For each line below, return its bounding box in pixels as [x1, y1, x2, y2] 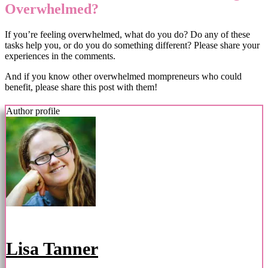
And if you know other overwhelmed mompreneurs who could [5, 71, 242, 81]
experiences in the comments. [5, 50, 115, 61]
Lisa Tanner [6, 238, 98, 258]
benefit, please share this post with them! [5, 81, 157, 92]
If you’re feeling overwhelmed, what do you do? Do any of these [5, 29, 250, 39]
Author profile [6, 105, 60, 116]
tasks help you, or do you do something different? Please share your [5, 39, 260, 50]
